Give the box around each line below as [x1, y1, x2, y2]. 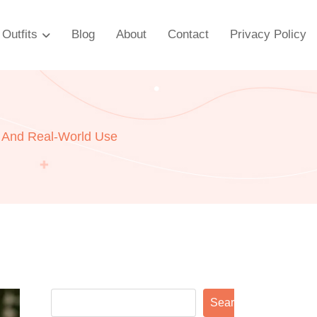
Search [209, 296, 246, 309]
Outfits [2, 28, 38, 41]
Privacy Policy [230, 28, 306, 41]
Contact [168, 28, 209, 41]
